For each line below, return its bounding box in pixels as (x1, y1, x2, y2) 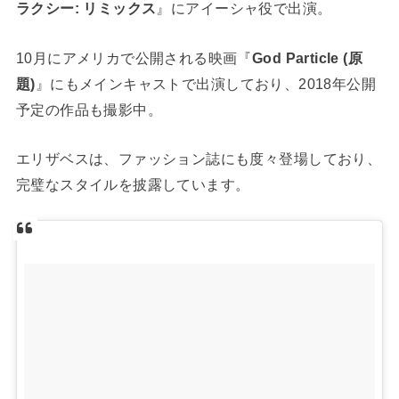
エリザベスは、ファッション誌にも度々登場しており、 (15, 151, 382, 167)
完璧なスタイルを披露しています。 (15, 176, 250, 193)
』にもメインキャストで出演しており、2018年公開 (35, 75, 377, 92)
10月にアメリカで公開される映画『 (15, 49, 252, 66)
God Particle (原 (251, 49, 363, 66)
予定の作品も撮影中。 (15, 101, 163, 118)
